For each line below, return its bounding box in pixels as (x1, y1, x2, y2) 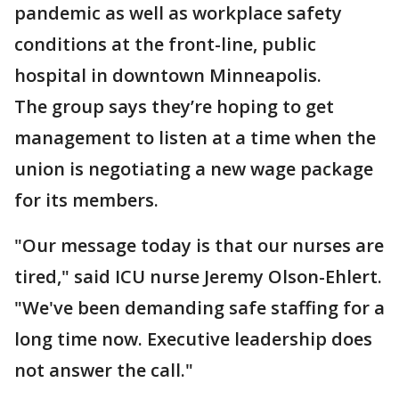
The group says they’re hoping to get (14, 94, 334, 118)
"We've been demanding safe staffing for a (14, 296, 385, 320)
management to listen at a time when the (14, 126, 376, 150)
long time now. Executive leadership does (14, 327, 372, 351)
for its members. (14, 188, 159, 212)
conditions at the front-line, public (14, 32, 316, 56)
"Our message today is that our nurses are (14, 233, 384, 257)
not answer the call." (14, 358, 193, 382)
